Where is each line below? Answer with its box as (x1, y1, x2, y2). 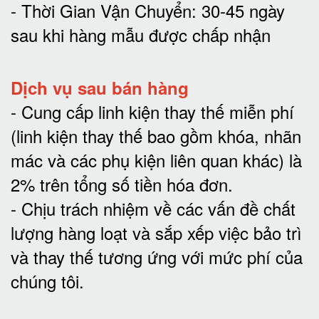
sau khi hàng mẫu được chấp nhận (11, 22, 271, 47)
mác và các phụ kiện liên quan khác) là (11, 147, 302, 172)
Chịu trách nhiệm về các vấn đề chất (21, 196, 296, 221)
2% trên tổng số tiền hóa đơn (11, 172, 228, 197)
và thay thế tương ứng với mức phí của (11, 244, 303, 269)
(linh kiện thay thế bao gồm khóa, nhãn (11, 123, 301, 148)
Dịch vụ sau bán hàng (11, 75, 189, 100)
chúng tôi (11, 268, 79, 293)
